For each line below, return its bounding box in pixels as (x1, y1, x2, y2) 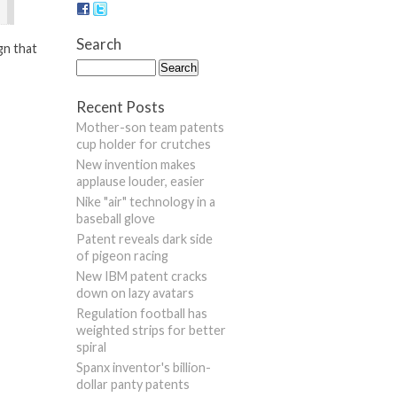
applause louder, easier (76, 174, 205, 190)
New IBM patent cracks (76, 269, 207, 284)
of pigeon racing (76, 248, 168, 264)
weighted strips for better (76, 323, 226, 339)
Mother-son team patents (76, 120, 224, 136)
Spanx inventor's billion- (76, 360, 211, 376)
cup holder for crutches (76, 136, 211, 152)
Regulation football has (76, 306, 207, 322)
